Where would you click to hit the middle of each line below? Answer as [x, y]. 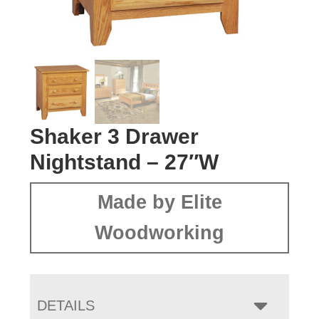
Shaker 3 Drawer [115, 137]
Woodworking [159, 233]
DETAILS [66, 306]
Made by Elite [159, 203]
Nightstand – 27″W [125, 162]
